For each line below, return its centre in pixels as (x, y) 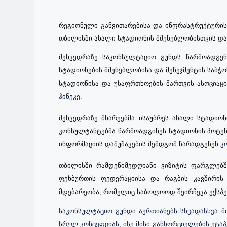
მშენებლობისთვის (186, 39)
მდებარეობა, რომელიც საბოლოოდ (117, 192)
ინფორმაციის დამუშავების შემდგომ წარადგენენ (140, 144)
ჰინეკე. (70, 97)
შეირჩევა (192, 192)
